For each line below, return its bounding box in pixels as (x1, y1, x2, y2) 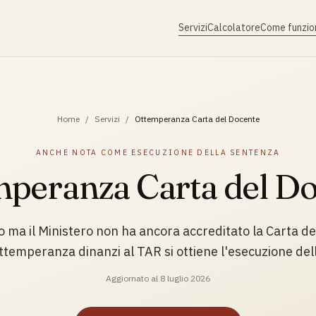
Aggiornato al (106, 273, 158, 284)
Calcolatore (207, 21, 260, 34)
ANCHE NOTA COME (35, 147, 132, 157)
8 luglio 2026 (160, 273, 210, 284)
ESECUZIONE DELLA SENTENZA (131, 147, 281, 157)
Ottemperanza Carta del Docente (134, 114, 260, 124)
